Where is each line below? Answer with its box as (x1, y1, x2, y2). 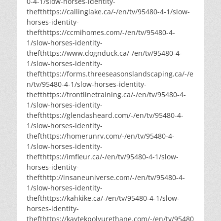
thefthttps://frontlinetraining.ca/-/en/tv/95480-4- (27, 90, 186, 100)
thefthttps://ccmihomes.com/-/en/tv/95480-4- (27, 28, 175, 37)
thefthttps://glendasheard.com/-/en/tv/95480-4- (27, 110, 184, 120)
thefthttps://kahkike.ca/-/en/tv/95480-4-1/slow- (27, 193, 180, 203)
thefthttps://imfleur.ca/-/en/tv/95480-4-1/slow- (27, 152, 179, 162)
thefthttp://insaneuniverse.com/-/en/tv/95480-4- (27, 173, 185, 183)
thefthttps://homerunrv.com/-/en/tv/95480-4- (27, 131, 175, 141)
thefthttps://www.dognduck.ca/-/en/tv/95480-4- (27, 48, 182, 58)
